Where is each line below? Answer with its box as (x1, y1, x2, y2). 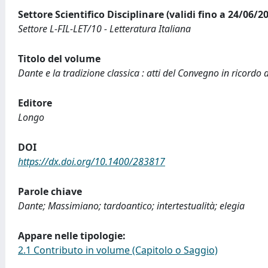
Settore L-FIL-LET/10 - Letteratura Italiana (18, 22, 191, 35)
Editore (18, 96, 52, 109)
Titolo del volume (18, 52, 100, 65)
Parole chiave (18, 185, 82, 198)
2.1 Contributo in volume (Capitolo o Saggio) (18, 243, 218, 257)
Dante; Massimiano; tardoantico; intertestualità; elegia (18, 199, 245, 212)
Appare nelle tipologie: (18, 229, 126, 242)
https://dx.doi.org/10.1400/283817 (18, 155, 165, 168)
